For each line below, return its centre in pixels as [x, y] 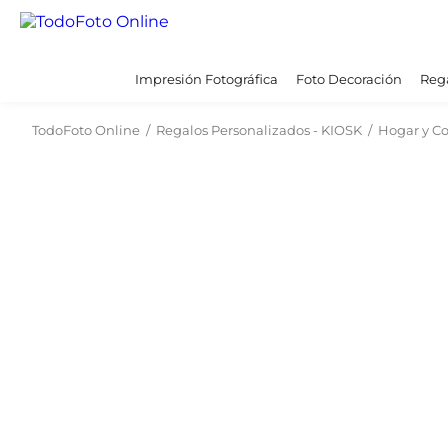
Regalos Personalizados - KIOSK [259, 130]
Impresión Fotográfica [206, 79]
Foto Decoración [348, 79]
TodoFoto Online [86, 130]
